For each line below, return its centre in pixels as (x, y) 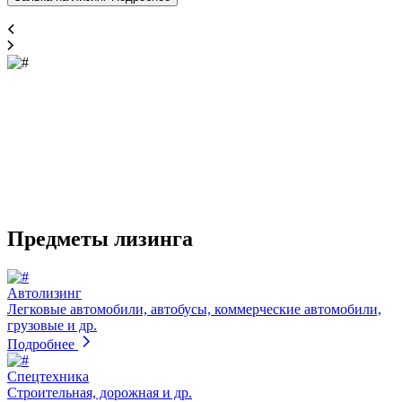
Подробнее (41, 344)
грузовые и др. (52, 325)
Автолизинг (44, 293)
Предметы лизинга (100, 238)
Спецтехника (48, 376)
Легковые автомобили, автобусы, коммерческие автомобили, (194, 309)
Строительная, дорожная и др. (100, 392)
